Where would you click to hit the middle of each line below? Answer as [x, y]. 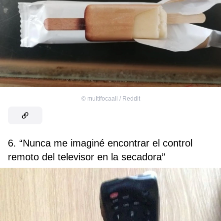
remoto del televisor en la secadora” [87, 157]
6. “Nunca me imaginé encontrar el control [100, 143]
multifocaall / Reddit [113, 98]
